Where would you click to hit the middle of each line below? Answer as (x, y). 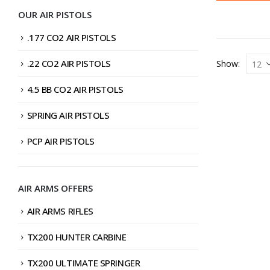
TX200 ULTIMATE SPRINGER (83, 262)
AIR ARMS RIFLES (60, 211)
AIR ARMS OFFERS (55, 188)
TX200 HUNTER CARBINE (77, 237)
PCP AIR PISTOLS (61, 141)
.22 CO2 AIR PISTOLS (69, 63)
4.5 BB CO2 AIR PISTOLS (75, 89)
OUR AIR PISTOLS (55, 14)
